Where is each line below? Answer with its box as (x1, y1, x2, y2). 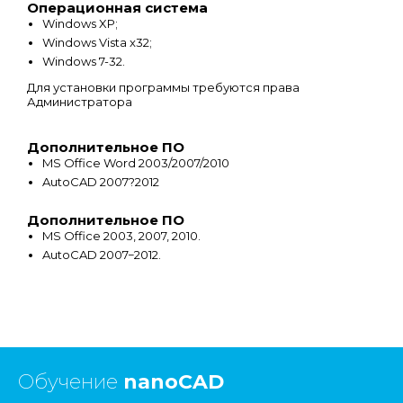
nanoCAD (123, 369, 224, 394)
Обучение (18, 369, 123, 394)
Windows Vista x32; (42, 34, 152, 49)
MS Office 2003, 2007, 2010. (42, 228, 201, 243)
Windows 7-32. (42, 53, 125, 68)
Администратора (27, 94, 132, 109)
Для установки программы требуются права (27, 79, 300, 94)
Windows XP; (42, 15, 118, 31)
